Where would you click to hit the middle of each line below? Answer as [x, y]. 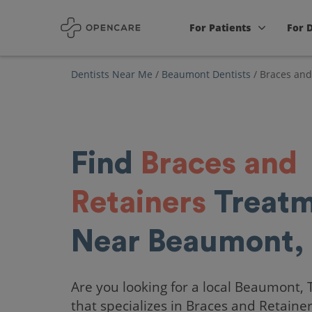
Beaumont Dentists [206, 74]
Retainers [139, 203]
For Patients [220, 28]
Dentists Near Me [112, 74]
